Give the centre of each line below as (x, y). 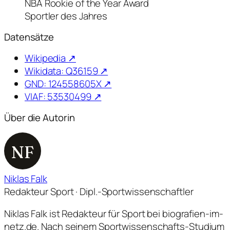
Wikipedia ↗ (50, 58)
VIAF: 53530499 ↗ (63, 96)
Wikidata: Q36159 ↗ (66, 71)
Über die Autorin (40, 118)
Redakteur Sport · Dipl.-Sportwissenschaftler (99, 191)
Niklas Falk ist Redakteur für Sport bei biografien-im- (114, 214)
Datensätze (29, 37)
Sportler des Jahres (66, 16)
